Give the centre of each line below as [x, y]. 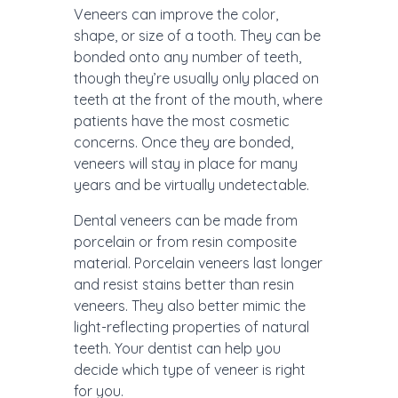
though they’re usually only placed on [196, 79]
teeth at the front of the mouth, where [198, 100]
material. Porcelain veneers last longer [198, 263]
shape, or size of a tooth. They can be [197, 36]
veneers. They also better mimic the [190, 306]
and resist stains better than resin [184, 285]
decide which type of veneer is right [190, 370]
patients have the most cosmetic [182, 121]
